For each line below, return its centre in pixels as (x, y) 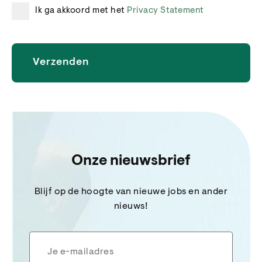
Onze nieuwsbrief (131, 161)
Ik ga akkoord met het (81, 11)
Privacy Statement (166, 11)
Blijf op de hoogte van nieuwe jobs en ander (131, 192)
